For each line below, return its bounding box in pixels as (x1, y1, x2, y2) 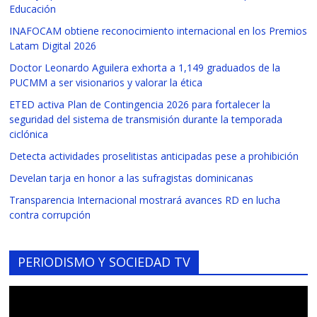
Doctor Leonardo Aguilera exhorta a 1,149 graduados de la (9, 61, 281, 75)
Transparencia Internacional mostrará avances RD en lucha (9, 193, 281, 207)
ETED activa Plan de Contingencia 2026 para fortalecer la (9, 98, 271, 112)
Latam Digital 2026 (9, 39, 100, 53)
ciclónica (9, 127, 49, 142)
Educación (9, 2, 57, 16)
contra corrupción (9, 208, 91, 222)
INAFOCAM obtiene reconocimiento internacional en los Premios (9, 24, 308, 38)
